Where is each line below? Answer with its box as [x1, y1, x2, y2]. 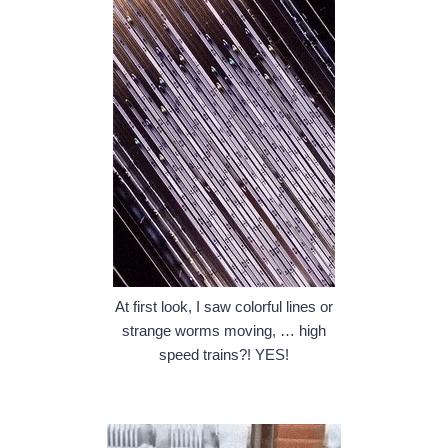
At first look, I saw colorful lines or [115, 297, 333, 315]
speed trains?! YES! [159, 345, 289, 363]
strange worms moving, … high [122, 321, 326, 339]
